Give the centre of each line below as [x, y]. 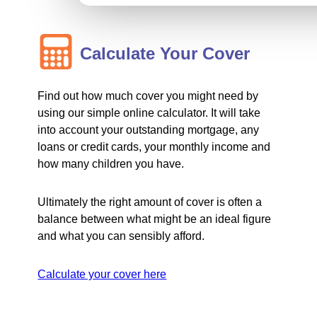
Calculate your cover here [102, 274]
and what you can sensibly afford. [121, 236]
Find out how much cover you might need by [148, 96]
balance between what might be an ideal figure [155, 219]
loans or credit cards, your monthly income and [154, 147]
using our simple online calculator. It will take [149, 113]
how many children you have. [111, 164]
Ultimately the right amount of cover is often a [150, 202]
